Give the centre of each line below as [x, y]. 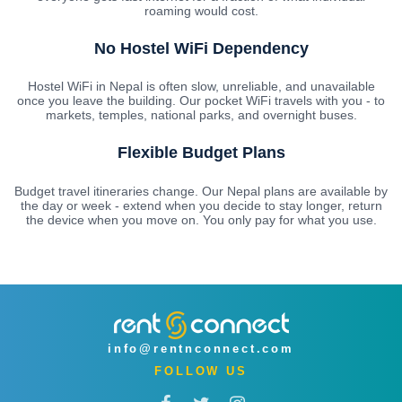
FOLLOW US [201, 371]
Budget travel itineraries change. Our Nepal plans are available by [201, 192]
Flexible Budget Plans [201, 153]
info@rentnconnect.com [201, 349]
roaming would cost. [201, 10]
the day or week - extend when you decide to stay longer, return [201, 206]
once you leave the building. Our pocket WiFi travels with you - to [201, 101]
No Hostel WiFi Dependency [201, 48]
